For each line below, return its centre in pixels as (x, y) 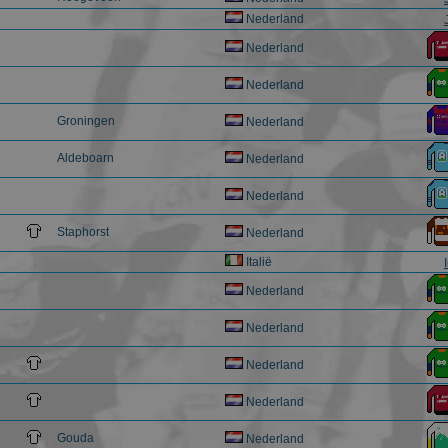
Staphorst (83, 232)
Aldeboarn (85, 158)
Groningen (86, 121)
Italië (257, 262)
